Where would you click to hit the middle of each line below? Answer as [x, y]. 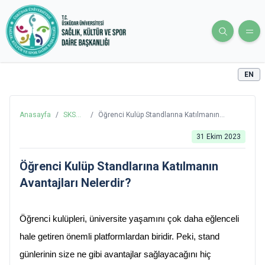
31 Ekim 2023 [218, 137]
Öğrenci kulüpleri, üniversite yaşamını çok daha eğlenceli [129, 219]
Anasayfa [35, 115]
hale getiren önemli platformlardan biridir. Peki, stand [119, 237]
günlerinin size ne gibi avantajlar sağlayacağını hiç [115, 255]
